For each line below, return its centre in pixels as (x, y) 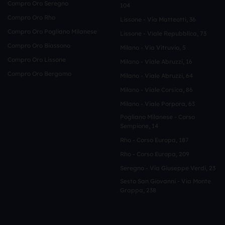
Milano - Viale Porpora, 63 (157, 104)
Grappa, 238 (138, 190)
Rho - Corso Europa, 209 (155, 154)
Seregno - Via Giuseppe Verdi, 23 (168, 168)
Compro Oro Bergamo (39, 74)
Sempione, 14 (139, 126)
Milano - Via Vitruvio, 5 (153, 48)
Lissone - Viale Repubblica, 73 (163, 34)
